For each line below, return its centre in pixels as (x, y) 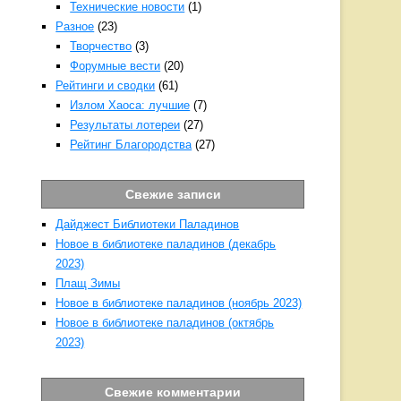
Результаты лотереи (125, 125)
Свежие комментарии (173, 392)
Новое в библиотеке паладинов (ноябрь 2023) (179, 303)
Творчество (101, 46)
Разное (75, 26)
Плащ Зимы (88, 283)
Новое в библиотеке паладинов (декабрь (166, 244)
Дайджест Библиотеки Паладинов (148, 224)
